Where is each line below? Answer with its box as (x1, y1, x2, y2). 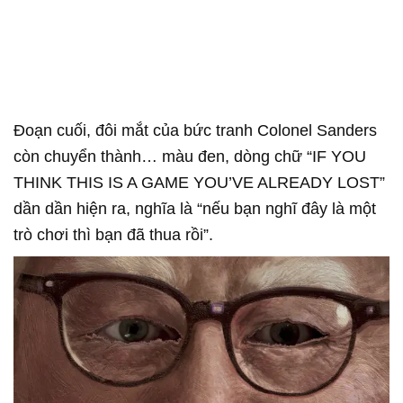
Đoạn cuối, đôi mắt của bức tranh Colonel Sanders (13, 121, 377, 139)
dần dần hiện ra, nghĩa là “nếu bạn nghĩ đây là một (13, 199, 376, 218)
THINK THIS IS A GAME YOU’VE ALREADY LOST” (13, 173, 385, 192)
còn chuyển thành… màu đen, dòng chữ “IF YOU (13, 147, 366, 166)
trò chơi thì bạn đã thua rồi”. (13, 225, 213, 244)
